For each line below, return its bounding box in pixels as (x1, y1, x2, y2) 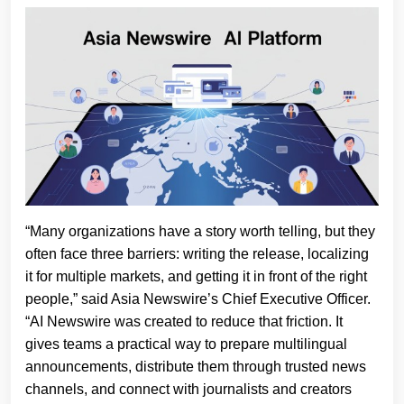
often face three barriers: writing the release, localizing (25, 245, 369, 262)
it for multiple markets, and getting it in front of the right (25, 268, 367, 284)
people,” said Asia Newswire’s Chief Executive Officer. (25, 290, 371, 307)
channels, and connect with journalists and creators (25, 381, 352, 397)
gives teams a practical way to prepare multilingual (25, 335, 347, 352)
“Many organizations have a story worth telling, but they (25, 223, 375, 239)
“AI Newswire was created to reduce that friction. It (25, 313, 343, 329)
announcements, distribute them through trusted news (25, 358, 366, 374)
